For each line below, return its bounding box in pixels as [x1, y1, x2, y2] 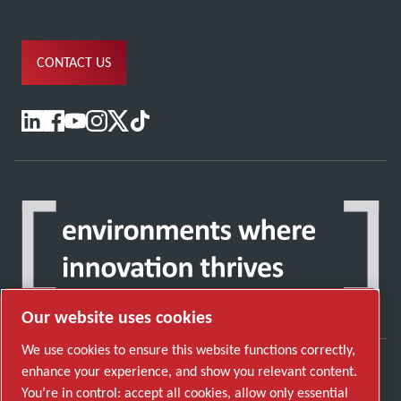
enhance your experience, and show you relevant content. [21, 363, 357, 380]
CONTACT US [37, 54, 111, 72]
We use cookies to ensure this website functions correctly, [21, 341, 355, 359]
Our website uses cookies [21, 306, 212, 328]
